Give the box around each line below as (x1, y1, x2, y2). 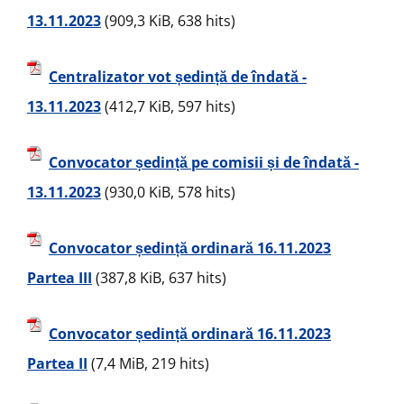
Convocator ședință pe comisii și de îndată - (49, 152, 359, 173)
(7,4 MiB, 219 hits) (87, 353, 209, 373)
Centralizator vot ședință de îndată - (49, 67, 307, 87)
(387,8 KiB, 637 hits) (92, 268, 226, 288)
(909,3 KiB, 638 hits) (101, 11, 235, 31)
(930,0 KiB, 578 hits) (101, 182, 235, 202)
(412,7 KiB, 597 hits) (101, 96, 235, 116)
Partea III (27, 268, 92, 288)
